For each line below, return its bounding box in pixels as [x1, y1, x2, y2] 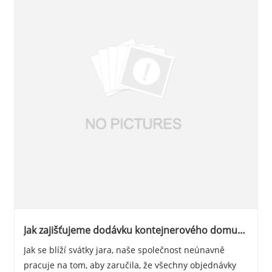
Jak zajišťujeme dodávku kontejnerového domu [23, 223, 237, 237]
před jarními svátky [23, 236, 111, 250]
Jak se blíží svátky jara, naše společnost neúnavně [23, 244, 225, 256]
